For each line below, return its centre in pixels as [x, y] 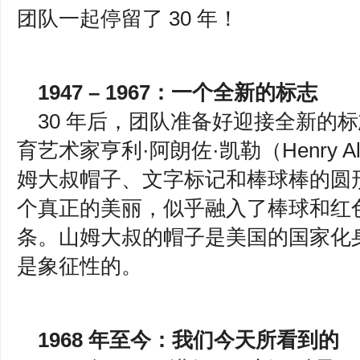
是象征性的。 [82, 266]
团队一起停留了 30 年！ [131, 18]
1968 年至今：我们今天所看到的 [191, 340]
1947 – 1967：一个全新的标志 [178, 92]
